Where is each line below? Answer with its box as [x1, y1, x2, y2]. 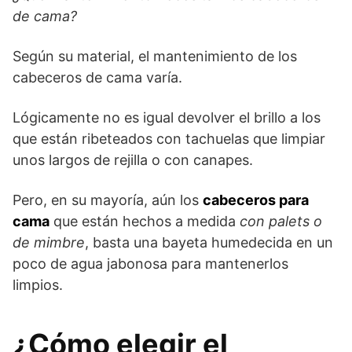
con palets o [240, 212, 322, 229]
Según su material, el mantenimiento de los [13, 47, 297, 64]
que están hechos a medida [49, 212, 240, 229]
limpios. [13, 276, 63, 293]
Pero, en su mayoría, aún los [13, 191, 203, 208]
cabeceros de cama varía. [13, 68, 182, 86]
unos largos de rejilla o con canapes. [13, 151, 253, 168]
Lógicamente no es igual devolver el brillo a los [13, 108, 321, 126]
